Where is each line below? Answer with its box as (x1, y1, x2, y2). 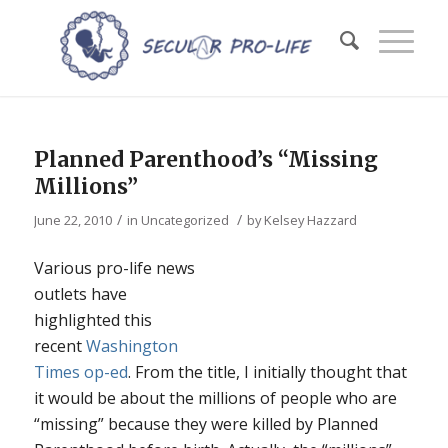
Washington (85, 334, 178, 357)
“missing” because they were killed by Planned (33, 412, 378, 435)
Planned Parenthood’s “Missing (33, 146, 378, 173)
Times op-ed (33, 360, 128, 383)
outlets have (33, 282, 127, 305)
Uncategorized (140, 211, 229, 229)
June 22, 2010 (33, 211, 112, 229)
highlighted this (33, 308, 152, 331)
